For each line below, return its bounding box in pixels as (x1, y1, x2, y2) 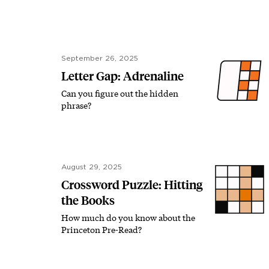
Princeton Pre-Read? (61, 224, 142, 235)
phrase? (61, 100, 91, 111)
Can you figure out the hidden (61, 88, 178, 99)
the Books (61, 193, 115, 208)
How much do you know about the (61, 212, 195, 223)
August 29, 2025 (61, 163, 122, 171)
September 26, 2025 (61, 55, 138, 62)
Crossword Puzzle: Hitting (61, 178, 203, 192)
